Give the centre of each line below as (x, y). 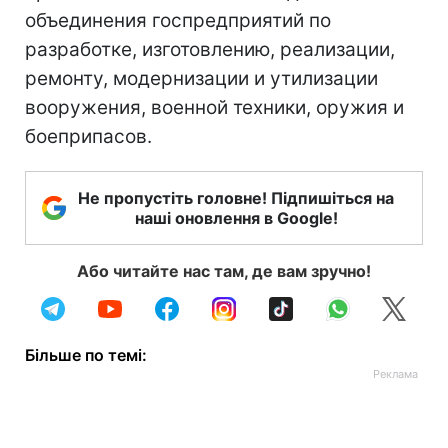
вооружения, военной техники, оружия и (214, 107)
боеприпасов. (88, 136)
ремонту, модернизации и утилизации (201, 78)
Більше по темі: (86, 355)
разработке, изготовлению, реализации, (210, 49)
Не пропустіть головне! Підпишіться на (236, 198)
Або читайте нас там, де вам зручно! (224, 271)
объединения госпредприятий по (178, 20)
